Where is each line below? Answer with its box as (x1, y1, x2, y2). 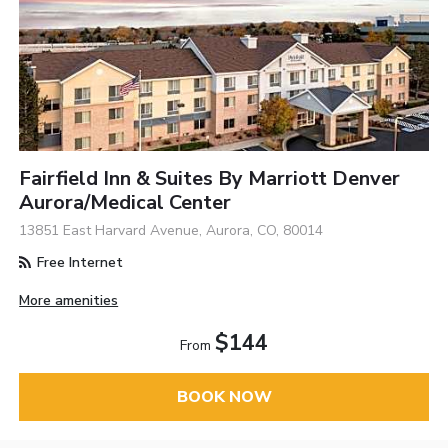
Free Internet (33, 252, 124, 272)
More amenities (19, 290, 119, 310)
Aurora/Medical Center (19, 188, 232, 216)
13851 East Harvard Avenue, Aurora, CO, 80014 (19, 220, 324, 240)
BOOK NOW (176, 385, 272, 408)
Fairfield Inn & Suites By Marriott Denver (19, 164, 401, 192)
